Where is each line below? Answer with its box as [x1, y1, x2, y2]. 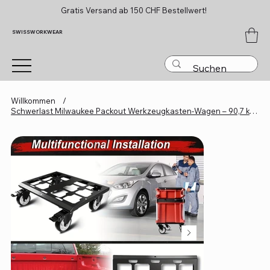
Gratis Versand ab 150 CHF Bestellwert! [61, 5, 209, 15]
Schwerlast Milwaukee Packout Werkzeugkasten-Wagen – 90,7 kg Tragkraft [249, 105, 257, 116]
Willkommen [10, 95, 55, 105]
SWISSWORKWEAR [12, 28, 63, 35]
